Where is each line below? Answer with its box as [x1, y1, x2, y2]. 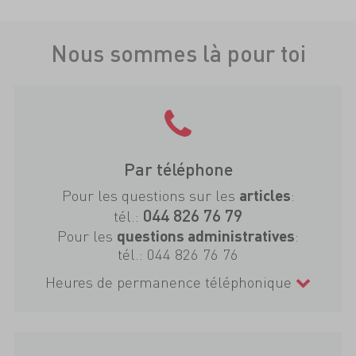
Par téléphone [123, 157, 233, 180]
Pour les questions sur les [61, 185, 239, 206]
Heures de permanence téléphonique [45, 272, 296, 292]
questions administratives [117, 226, 295, 246]
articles [238, 186, 291, 205]
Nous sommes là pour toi [50, 37, 306, 68]
